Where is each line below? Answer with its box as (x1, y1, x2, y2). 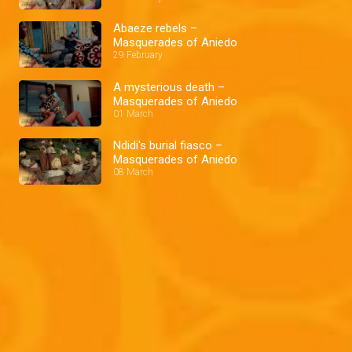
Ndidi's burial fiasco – (113, 137, 222, 152)
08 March (113, 166, 153, 178)
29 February (113, 49, 163, 61)
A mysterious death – (113, 79, 225, 94)
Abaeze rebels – (113, 21, 197, 36)
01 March (113, 108, 153, 119)
